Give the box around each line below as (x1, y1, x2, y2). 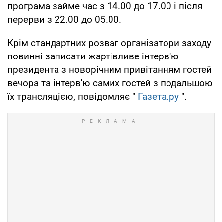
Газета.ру (138, 90, 179, 102)
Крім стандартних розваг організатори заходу (7, 37, 211, 49)
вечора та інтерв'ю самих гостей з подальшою (7, 77, 213, 89)
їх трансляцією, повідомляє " (7, 90, 138, 102)
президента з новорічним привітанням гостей (7, 63, 212, 75)
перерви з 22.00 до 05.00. (7, 13, 121, 25)
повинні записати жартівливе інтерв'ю (7, 50, 179, 62)
